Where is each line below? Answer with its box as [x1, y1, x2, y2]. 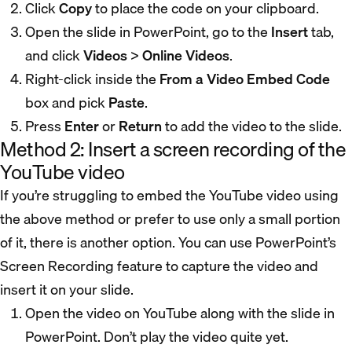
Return [119, 114, 162, 137]
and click [25, 43, 83, 67]
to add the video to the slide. [162, 114, 342, 137]
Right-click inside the [25, 67, 159, 90]
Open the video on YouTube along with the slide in [25, 301, 335, 324]
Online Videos [142, 43, 229, 67]
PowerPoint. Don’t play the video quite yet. [25, 324, 288, 348]
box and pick [25, 90, 108, 114]
